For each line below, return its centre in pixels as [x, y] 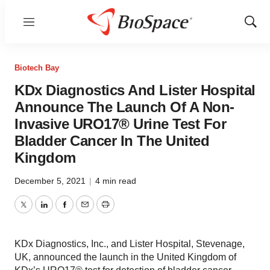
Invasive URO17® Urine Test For [120, 124]
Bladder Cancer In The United [112, 141]
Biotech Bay [37, 68]
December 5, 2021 [51, 181]
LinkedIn [61, 212]
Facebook [85, 212]
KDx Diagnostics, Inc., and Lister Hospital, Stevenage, [130, 244]
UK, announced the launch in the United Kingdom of [125, 257]
